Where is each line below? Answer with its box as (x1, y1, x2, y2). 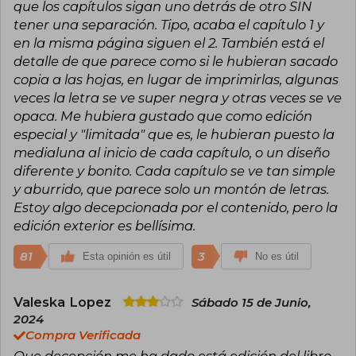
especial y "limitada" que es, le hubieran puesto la (14, 126, 335, 142)
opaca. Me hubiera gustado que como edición (14, 107, 312, 124)
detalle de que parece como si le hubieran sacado (14, 52, 338, 69)
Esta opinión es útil (83, 250, 171, 262)
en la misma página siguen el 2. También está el (14, 34, 324, 51)
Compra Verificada (25, 327, 141, 342)
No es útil (255, 250, 299, 262)
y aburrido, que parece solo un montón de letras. (14, 180, 329, 197)
